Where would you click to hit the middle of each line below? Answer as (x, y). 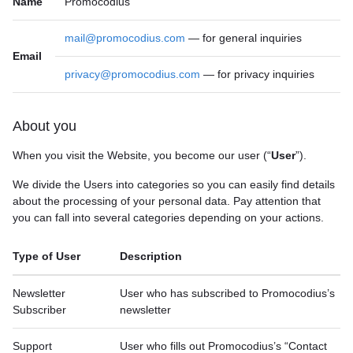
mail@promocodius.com (125, 38)
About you (45, 126)
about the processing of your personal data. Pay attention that (167, 201)
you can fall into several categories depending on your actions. (168, 217)
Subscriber (39, 310)
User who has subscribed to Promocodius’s (227, 293)
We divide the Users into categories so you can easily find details (174, 184)
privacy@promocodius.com (132, 74)
